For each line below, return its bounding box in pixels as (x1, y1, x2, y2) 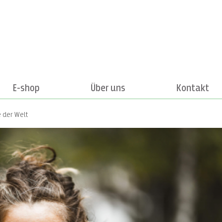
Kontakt (176, 83, 209, 93)
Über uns (91, 83, 125, 93)
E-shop (13, 83, 40, 93)
